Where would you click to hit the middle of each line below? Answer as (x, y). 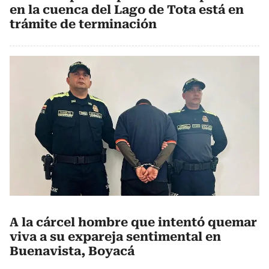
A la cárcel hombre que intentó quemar (133, 222)
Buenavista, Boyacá (72, 251)
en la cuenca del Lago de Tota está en (127, 9)
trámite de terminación (83, 24)
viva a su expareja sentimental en (115, 237)
